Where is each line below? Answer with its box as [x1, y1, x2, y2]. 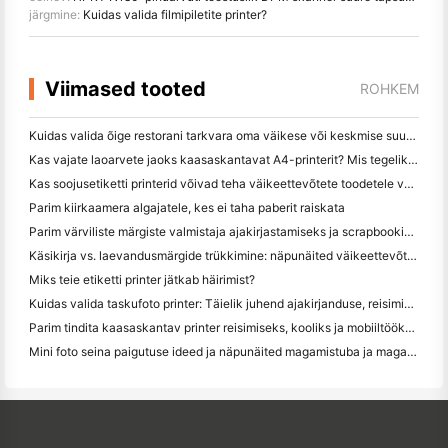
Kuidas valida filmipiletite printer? [83, 7, 267, 23]
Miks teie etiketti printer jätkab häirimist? [29, 272, 255, 288]
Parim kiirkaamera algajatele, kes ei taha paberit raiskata [29, 200, 345, 216]
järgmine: [29, 7, 83, 23]
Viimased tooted [45, 77, 206, 102]
